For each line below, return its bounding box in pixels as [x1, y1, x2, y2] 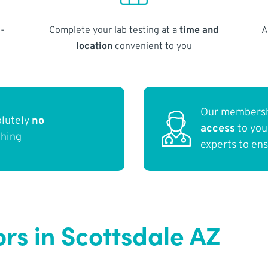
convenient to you [112, 40, 192, 53]
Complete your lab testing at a [49, 24, 180, 36]
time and [179, 24, 219, 36]
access [200, 122, 236, 136]
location [75, 40, 112, 53]
